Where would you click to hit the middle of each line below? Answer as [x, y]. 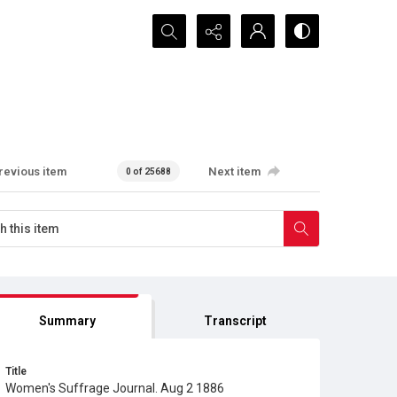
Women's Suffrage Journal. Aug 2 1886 [115, 388]
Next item [235, 171]
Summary [67, 321]
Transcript [236, 321]
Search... [178, 24]
